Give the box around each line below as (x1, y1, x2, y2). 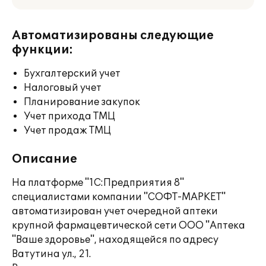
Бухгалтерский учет (24, 68, 121, 80)
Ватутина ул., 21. (12, 248, 91, 260)
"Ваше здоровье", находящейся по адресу (12, 234, 218, 246)
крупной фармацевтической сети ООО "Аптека (12, 220, 245, 232)
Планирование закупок (24, 96, 140, 108)
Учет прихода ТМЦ (24, 110, 115, 122)
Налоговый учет (24, 82, 102, 94)
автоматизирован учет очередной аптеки (12, 205, 218, 217)
